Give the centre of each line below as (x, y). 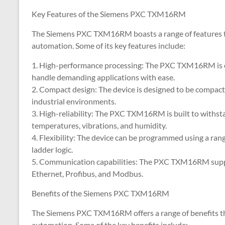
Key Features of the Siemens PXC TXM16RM (109, 14)
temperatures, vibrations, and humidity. (99, 125)
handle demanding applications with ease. (103, 77)
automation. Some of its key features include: (108, 45)
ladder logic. (52, 149)
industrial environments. (74, 101)
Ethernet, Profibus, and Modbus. (87, 174)
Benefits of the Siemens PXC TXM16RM (100, 193)
